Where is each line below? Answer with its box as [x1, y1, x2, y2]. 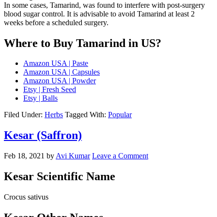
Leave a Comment [92, 152, 148, 160]
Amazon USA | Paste [23, 59, 88, 68]
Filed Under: [4, 110, 45, 119]
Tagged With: [65, 110, 108, 119]
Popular [108, 110, 132, 119]
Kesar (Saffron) [4, 129, 82, 142]
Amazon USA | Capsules [23, 68, 100, 77]
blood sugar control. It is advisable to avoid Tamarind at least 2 [4, 9, 195, 18]
